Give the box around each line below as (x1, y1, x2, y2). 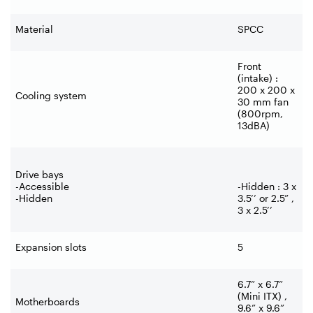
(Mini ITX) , (238, 289, 287, 302)
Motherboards (15, 295, 80, 307)
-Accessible (15, 180, 69, 192)
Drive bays (15, 168, 64, 180)
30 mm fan (238, 95, 289, 108)
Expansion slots (15, 240, 87, 253)
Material (15, 22, 53, 35)
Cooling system (15, 89, 87, 101)
